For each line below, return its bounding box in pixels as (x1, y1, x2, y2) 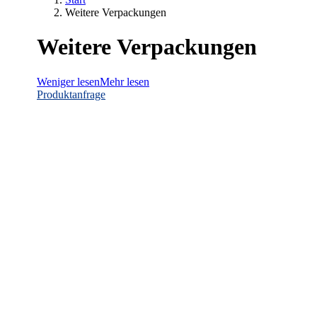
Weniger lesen (37, 75, 100, 88)
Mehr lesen (100, 75, 149, 88)
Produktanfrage (37, 88, 105, 100)
